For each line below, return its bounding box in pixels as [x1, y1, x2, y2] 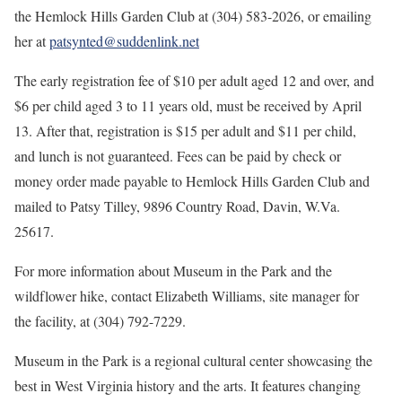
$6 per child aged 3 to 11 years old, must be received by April [14, 96, 362, 115]
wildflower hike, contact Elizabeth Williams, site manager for [14, 286, 359, 305]
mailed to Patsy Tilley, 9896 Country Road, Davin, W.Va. [14, 197, 340, 215]
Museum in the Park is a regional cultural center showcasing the [14, 351, 372, 370]
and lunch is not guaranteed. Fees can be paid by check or [14, 146, 341, 165]
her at [14, 31, 49, 50]
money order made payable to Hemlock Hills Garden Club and [14, 171, 370, 190]
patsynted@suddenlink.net [49, 31, 199, 50]
